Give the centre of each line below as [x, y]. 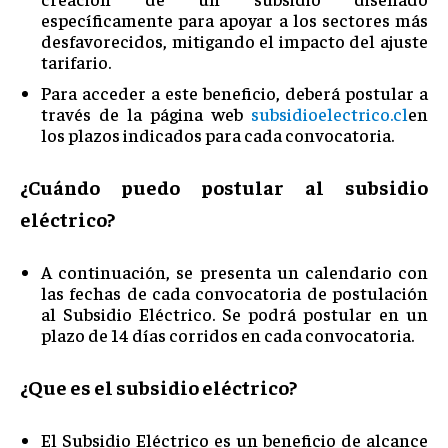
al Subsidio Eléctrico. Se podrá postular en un [234, 313]
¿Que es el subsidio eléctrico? [158, 386]
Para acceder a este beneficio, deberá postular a [234, 92]
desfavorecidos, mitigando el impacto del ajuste [234, 40]
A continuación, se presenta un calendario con [234, 271]
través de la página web [146, 113]
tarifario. [76, 61]
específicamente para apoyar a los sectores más [234, 19]
